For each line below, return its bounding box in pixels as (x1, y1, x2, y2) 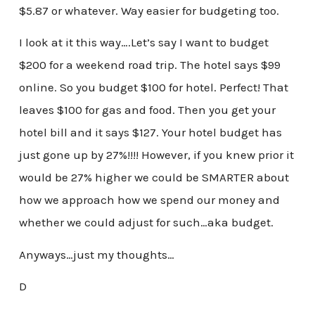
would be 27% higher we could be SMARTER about (18, 170, 289, 185)
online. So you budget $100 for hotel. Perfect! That (18, 80, 288, 95)
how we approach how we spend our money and (18, 193, 280, 207)
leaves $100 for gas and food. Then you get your (18, 103, 276, 117)
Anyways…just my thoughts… (18, 247, 174, 262)
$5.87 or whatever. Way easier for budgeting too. (18, 3, 279, 18)
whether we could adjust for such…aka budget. (18, 215, 274, 230)
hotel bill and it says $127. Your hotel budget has (18, 125, 282, 140)
